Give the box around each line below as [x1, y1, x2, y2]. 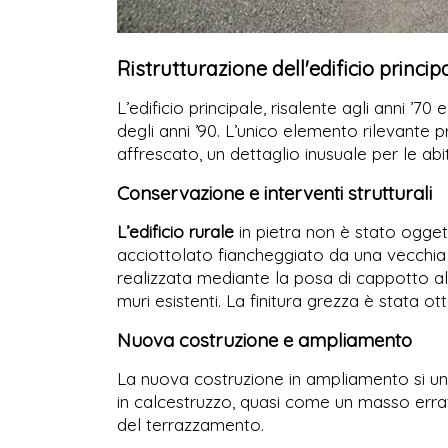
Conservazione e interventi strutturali [117, 181, 432, 206]
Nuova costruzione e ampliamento [117, 328, 412, 353]
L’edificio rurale [117, 221, 234, 243]
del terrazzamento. [117, 414, 264, 436]
